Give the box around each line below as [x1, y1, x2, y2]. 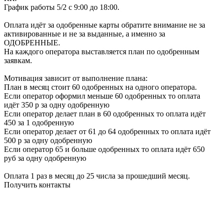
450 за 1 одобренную [4, 118, 74, 127]
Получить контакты [4, 181, 71, 189]
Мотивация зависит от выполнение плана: [4, 74, 147, 82]
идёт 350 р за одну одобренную [4, 101, 110, 109]
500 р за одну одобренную [4, 136, 94, 145]
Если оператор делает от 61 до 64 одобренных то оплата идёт [4, 127, 211, 136]
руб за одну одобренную [4, 154, 88, 162]
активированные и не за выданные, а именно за [4, 30, 165, 38]
